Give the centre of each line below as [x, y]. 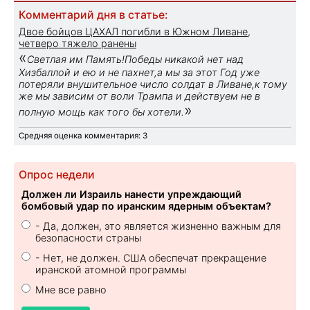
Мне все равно [71, 289]
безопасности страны [88, 237]
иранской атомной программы [111, 269]
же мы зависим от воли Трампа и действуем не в [139, 95]
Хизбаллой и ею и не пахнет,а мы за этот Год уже [139, 72]
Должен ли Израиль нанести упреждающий [131, 194]
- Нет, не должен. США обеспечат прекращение [151, 257]
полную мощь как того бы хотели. [101, 111]
